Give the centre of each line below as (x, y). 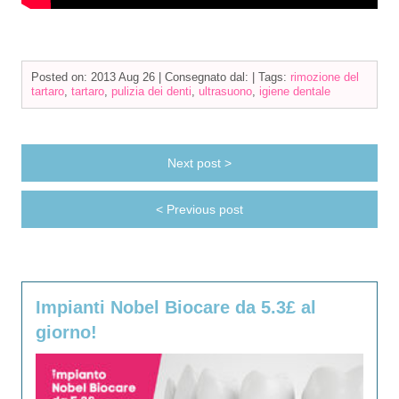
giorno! (66, 333)
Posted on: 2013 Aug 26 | (98, 77)
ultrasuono (225, 92)
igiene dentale (294, 92)
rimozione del (324, 77)
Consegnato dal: (208, 77)
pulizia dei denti (151, 92)
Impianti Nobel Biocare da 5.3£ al (175, 308)
